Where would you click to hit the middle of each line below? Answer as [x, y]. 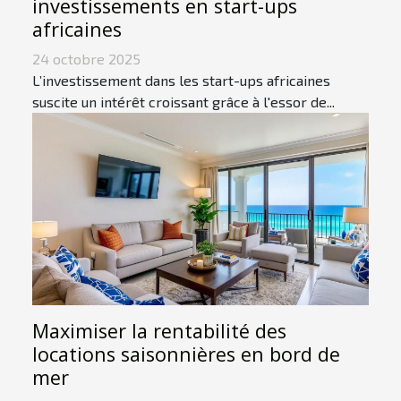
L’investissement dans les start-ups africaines [181, 81]
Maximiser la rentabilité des [159, 331]
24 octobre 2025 [86, 59]
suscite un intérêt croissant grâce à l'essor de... [183, 102]
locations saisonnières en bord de [186, 354]
